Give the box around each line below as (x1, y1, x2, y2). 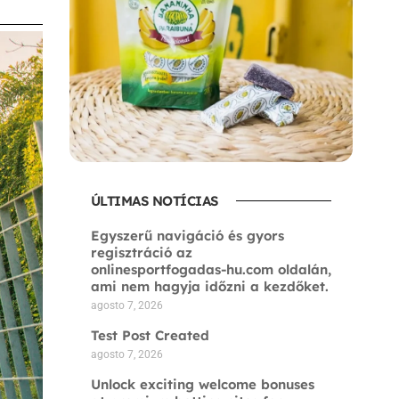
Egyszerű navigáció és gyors (90, 227, 284, 244)
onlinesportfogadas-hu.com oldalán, (90, 261, 331, 278)
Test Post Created (90, 327, 209, 344)
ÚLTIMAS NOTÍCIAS (90, 192, 218, 209)
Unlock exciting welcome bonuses (90, 376, 314, 393)
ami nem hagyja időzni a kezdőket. (90, 278, 329, 295)
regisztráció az (90, 244, 192, 261)
